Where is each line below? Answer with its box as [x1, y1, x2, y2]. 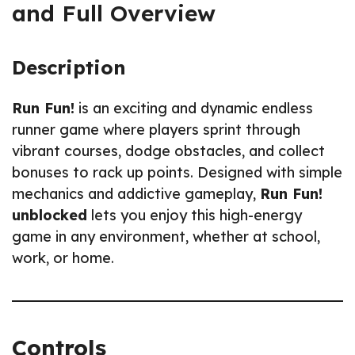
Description [12, 55, 126, 79]
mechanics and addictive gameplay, [12, 184, 260, 203]
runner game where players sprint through [12, 120, 300, 139]
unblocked [12, 205, 87, 224]
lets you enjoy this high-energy [87, 205, 302, 224]
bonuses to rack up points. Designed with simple [12, 162, 342, 181]
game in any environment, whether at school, [12, 227, 320, 246]
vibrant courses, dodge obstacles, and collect [12, 141, 325, 160]
